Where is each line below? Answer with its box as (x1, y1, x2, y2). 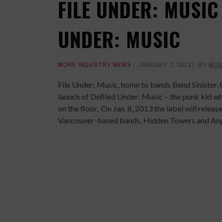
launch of (58, 91, 90, 101)
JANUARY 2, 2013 (139, 60, 191, 69)
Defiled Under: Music (90, 91, 163, 101)
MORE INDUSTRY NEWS (58, 60, 131, 69)
